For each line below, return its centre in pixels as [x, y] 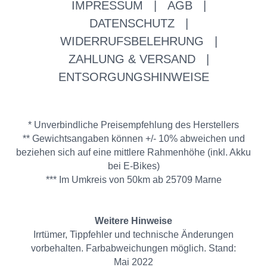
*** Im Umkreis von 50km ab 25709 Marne [133, 180]
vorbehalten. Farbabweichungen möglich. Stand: [133, 248]
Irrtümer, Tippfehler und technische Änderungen [133, 235]
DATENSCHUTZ [132, 23]
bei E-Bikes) [133, 166]
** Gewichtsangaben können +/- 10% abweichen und [133, 139]
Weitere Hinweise [133, 221]
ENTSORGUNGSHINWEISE [133, 77]
